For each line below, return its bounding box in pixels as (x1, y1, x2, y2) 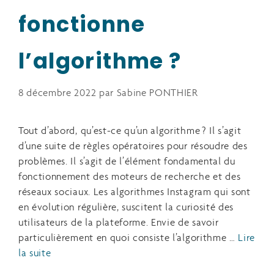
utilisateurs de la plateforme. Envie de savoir (18, 218, 219, 229)
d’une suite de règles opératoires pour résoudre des (18, 141, 248, 152)
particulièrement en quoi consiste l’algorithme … (18, 233, 239, 244)
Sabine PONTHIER (116, 88, 198, 99)
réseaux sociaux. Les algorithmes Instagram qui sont (18, 187, 251, 198)
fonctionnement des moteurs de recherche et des (18, 172, 241, 183)
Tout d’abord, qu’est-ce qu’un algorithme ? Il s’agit (18, 126, 242, 137)
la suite (18, 248, 51, 259)
